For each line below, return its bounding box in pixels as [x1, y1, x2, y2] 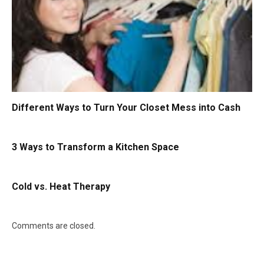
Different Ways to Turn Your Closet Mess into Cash [12, 101, 240, 113]
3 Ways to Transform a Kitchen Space [12, 141, 179, 153]
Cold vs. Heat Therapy [12, 180, 110, 192]
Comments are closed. [12, 220, 95, 230]
